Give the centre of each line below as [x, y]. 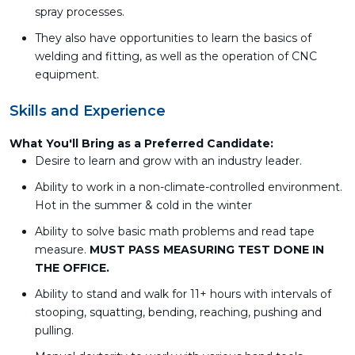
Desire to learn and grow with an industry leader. [168, 161]
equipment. [67, 74]
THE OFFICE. [72, 268]
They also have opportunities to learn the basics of [173, 38]
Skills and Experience [88, 111]
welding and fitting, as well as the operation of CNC [176, 56]
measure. [62, 250]
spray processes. [81, 12]
